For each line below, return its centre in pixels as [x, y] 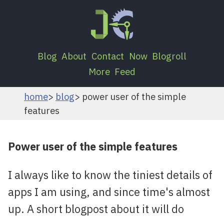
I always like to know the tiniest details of [110, 174]
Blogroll [169, 56]
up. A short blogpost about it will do [96, 208]
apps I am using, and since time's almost [109, 191]
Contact [108, 56]
